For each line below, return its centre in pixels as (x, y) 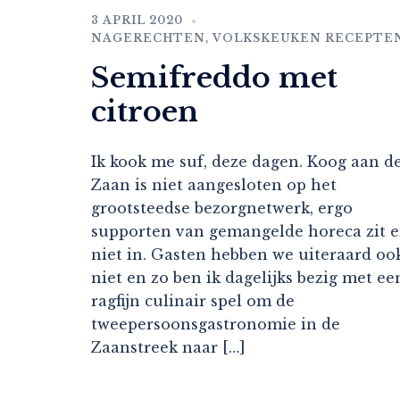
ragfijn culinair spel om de (193, 301)
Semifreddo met (214, 78)
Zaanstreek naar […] (168, 348)
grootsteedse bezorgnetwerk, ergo (222, 208)
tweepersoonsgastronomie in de (216, 325)
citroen (145, 112)
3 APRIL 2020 (137, 21)
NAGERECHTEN (148, 38)
